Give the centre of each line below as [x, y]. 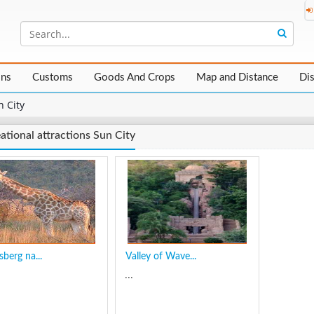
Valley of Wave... [161, 257]
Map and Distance [237, 78]
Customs [53, 78]
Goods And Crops [135, 78]
